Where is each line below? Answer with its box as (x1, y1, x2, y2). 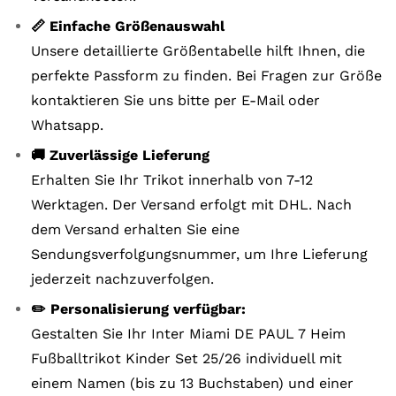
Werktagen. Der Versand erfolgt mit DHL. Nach (31, 196, 352, 213)
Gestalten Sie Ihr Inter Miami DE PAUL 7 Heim (31, 325, 346, 342)
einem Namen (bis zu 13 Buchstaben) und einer (31, 375, 354, 392)
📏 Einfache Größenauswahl (31, 18, 225, 34)
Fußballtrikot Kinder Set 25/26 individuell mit (31, 350, 342, 367)
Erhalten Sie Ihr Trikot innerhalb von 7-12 (31, 171, 313, 188)
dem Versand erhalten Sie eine (31, 221, 240, 238)
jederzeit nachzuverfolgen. (31, 270, 214, 287)
